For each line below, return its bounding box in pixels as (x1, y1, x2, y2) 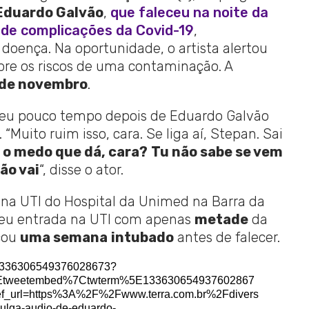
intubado (110, 228, 174, 246)
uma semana (19, 228, 108, 246)
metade (194, 210, 248, 228)
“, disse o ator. (39, 161, 123, 178)
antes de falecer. (173, 228, 280, 246)
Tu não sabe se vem (150, 143, 283, 160)
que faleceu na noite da (110, 3, 268, 21)
